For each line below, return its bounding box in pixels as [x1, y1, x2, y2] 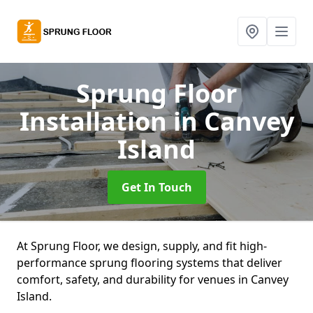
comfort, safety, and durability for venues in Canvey [17, 272, 289, 287]
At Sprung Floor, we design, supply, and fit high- [17, 238, 267, 254]
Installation [19, 104, 173, 138]
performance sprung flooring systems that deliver [17, 255, 282, 270]
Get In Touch [121, 180, 192, 195]
